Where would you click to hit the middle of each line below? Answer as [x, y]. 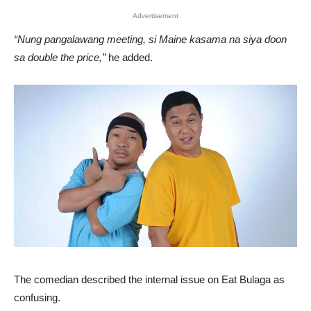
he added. [129, 58]
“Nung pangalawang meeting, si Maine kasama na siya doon [150, 40]
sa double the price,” [60, 58]
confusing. [37, 297]
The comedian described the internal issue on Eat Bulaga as [149, 279]
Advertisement [155, 16]
